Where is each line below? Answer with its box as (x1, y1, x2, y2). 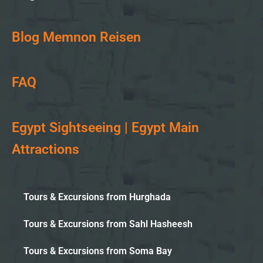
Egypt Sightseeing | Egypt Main (12, 119, 199, 136)
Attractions (12, 141, 79, 157)
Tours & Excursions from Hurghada (23, 191, 171, 203)
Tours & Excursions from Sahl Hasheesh (23, 218, 193, 230)
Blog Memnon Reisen (12, 29, 141, 45)
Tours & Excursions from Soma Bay (23, 245, 172, 257)
